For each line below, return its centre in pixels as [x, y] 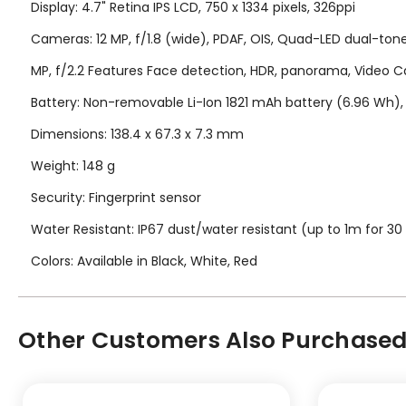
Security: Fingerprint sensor [116, 197]
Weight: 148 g [73, 165]
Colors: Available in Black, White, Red [144, 261]
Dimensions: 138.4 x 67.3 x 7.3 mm [137, 134]
